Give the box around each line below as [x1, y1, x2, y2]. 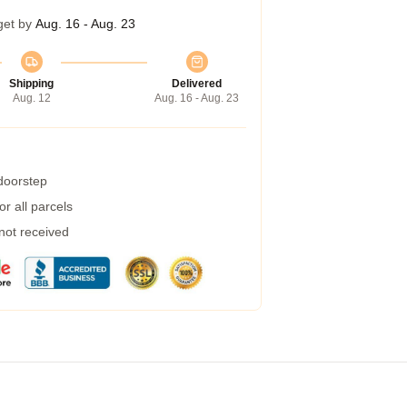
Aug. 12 [12, 92, 51, 104]
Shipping [9, 77, 54, 90]
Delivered [172, 77, 222, 90]
